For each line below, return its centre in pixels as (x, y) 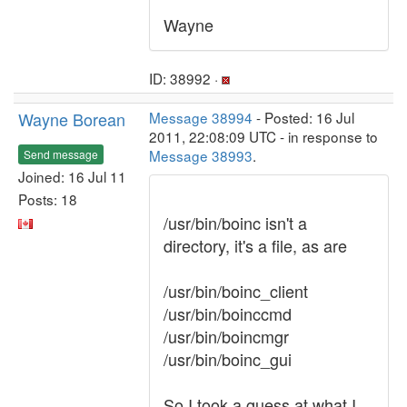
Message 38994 (201, 117)
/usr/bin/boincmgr (226, 336)
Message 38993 (201, 155)
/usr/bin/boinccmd (228, 313)
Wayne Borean (72, 119)
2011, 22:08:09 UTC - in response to (263, 136)
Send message (61, 154)
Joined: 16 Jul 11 (72, 176)
